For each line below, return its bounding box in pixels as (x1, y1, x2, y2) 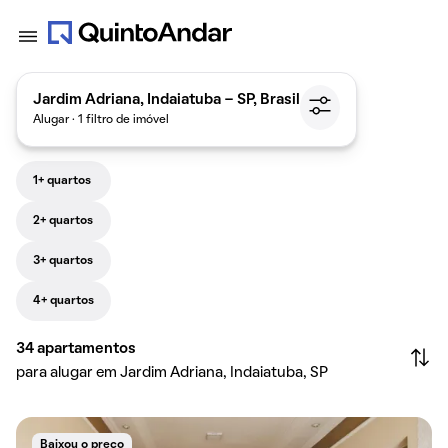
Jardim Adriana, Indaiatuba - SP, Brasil (33, 92, 300, 107)
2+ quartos (33, 216, 93, 226)
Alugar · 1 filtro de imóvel (33, 114, 169, 125)
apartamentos (37, 342, 136, 356)
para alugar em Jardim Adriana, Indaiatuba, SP (16, 366, 328, 380)
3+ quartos (33, 256, 93, 266)
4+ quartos (33, 296, 94, 306)
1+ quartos (33, 176, 91, 186)
